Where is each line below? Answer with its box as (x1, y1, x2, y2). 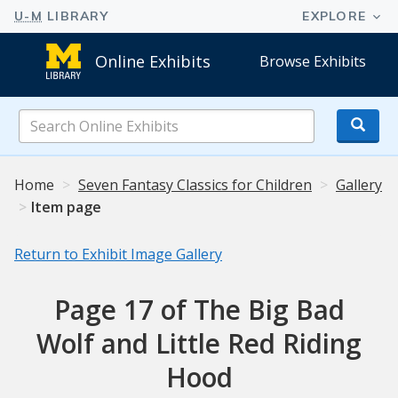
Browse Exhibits (259, 51, 367, 71)
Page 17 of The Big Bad (53, 291, 345, 329)
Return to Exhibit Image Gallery (14, 244, 222, 265)
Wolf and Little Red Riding (36, 325, 362, 362)
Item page (31, 197, 101, 218)
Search (197, 108, 243, 129)
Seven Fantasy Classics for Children (78, 175, 312, 195)
